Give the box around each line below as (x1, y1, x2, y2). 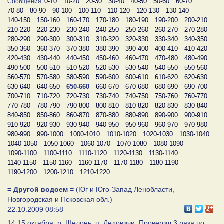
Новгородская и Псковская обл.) (7, 195, 112, 203)
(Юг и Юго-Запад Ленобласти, (74, 185, 174, 193)
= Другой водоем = (7, 185, 74, 193)
